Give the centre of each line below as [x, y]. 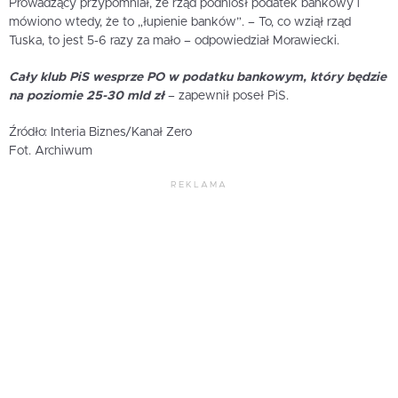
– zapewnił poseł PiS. [228, 96]
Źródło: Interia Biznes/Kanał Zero [100, 133]
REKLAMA [199, 185]
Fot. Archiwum [51, 151]
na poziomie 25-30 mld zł [88, 96]
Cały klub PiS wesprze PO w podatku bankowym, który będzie [198, 78]
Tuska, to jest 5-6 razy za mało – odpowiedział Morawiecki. [174, 41]
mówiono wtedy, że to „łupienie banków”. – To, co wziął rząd [180, 23]
